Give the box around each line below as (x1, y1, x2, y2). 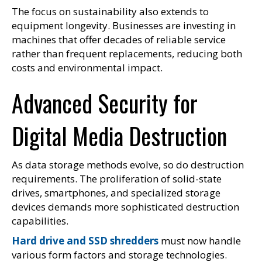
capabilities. (12, 213, 68, 227)
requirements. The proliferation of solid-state (12, 171, 222, 185)
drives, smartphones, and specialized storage (12, 185, 220, 199)
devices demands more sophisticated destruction (12, 199, 239, 213)
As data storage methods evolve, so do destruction (12, 157, 244, 171)
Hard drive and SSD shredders (12, 233, 158, 247)
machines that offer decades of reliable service (12, 32, 226, 46)
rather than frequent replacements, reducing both (12, 46, 242, 60)
